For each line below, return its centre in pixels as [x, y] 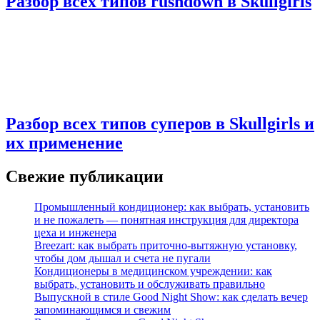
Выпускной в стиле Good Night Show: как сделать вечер [171, 296]
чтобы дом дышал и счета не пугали [122, 258]
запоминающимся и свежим [102, 309]
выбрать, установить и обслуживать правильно [150, 284]
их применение [64, 142]
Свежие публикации [85, 176]
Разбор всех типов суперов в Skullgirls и [160, 123]
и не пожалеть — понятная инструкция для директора [166, 219]
